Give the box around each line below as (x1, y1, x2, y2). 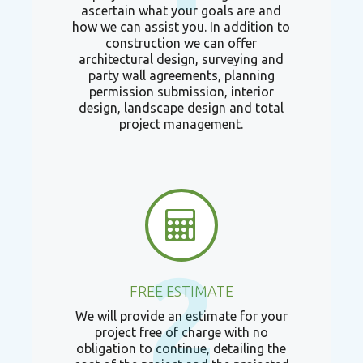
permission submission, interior (88, 84, 274, 99)
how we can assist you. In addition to (72, 19, 291, 34)
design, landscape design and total (79, 100, 284, 115)
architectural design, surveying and (79, 52, 284, 66)
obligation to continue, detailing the (76, 341, 287, 356)
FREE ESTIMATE (129, 283, 233, 299)
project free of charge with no (94, 325, 268, 340)
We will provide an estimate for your (75, 309, 288, 323)
